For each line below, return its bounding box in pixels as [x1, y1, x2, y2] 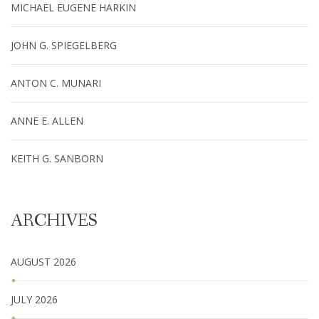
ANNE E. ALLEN [11, 113, 83, 127]
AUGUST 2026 [11, 254, 76, 268]
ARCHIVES [11, 209, 98, 232]
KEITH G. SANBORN [11, 151, 103, 165]
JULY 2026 [11, 292, 58, 306]
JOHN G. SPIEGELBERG [11, 38, 117, 52]
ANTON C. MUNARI [11, 75, 101, 90]
